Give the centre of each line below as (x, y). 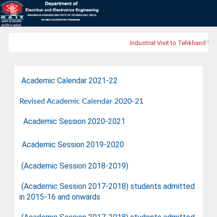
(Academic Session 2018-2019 (74, 166)
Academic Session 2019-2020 (73, 145)
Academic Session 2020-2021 (72, 121)
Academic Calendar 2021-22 (70, 81)
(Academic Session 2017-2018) (75, 186)
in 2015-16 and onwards (60, 197)
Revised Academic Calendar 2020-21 (82, 101)
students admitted (163, 186)
